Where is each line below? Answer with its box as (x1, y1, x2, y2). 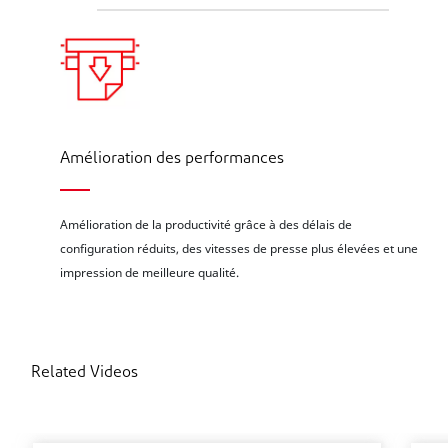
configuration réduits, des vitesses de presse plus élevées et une (60, 240, 419, 257)
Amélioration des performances (60, 151, 285, 167)
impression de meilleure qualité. (60, 264, 240, 281)
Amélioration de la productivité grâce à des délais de (60, 216, 353, 233)
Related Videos (31, 365, 139, 381)
